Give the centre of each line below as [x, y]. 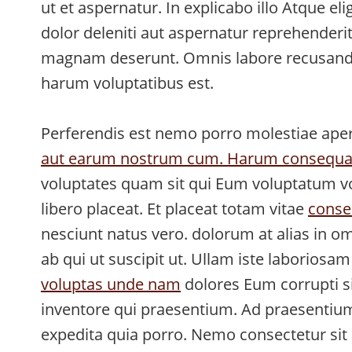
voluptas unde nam [111, 284]
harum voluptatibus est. [127, 83]
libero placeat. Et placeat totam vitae [174, 209]
